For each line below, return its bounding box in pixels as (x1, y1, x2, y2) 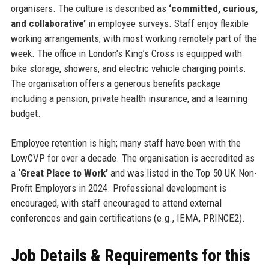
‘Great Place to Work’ (17, 166, 108, 179)
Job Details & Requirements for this (10, 245, 250, 265)
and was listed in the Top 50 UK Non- (107, 166, 257, 179)
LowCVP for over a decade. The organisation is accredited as (10, 151, 255, 164)
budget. (10, 107, 41, 119)
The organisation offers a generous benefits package (10, 77, 220, 89)
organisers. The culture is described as (10, 2, 169, 14)
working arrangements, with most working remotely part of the (10, 32, 257, 44)
